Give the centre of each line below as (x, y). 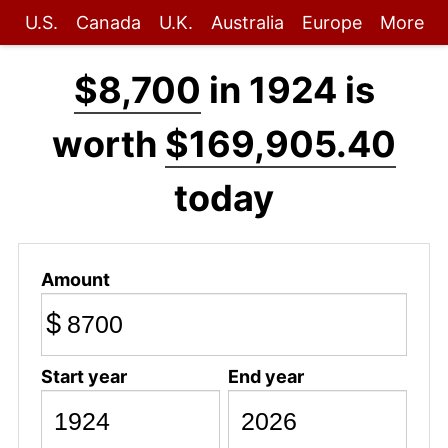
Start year (83, 376)
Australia (247, 22)
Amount (75, 279)
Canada (108, 22)
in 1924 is (287, 90)
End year (265, 376)
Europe (331, 22)
